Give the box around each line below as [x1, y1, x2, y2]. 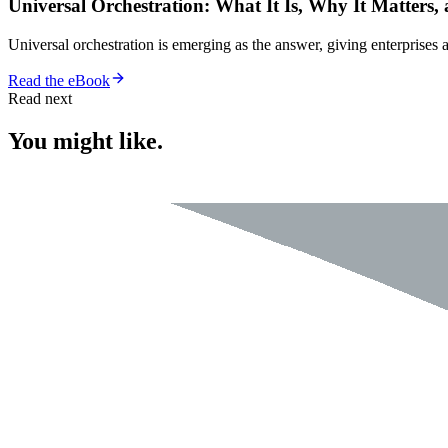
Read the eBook [8, 71, 110, 89]
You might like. [8, 127, 163, 154]
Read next [8, 89, 72, 107]
